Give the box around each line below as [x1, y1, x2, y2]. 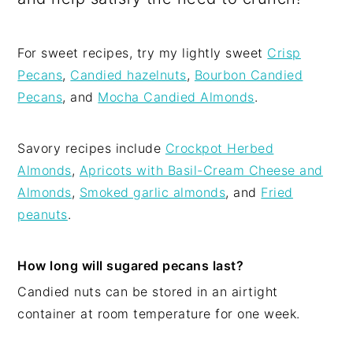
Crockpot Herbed [165, 140, 274, 157]
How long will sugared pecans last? [17, 258, 244, 274]
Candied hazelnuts [70, 67, 187, 84]
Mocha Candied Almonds [98, 89, 255, 106]
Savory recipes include [17, 140, 165, 157]
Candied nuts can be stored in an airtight [17, 284, 278, 300]
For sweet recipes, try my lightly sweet [17, 45, 268, 61]
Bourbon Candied [194, 67, 303, 84]
